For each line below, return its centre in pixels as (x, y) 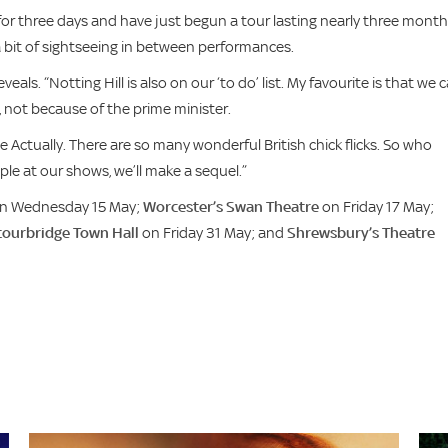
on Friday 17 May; (376, 206)
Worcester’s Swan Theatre (231, 206)
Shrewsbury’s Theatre (361, 232)
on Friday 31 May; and (213, 232)
